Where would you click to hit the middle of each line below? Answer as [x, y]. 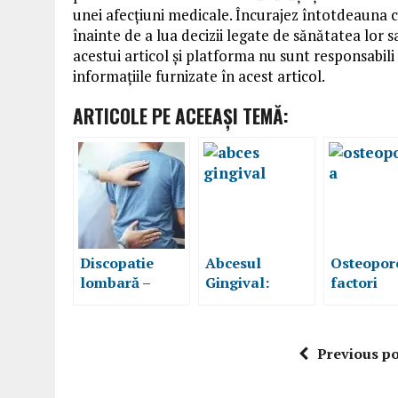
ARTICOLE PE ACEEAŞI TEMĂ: [181, 116]
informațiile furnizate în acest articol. [199, 76]
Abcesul [233, 263]
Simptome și [247, 322]
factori [354, 283]
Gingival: [238, 283]
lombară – [115, 283]
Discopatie [117, 263]
